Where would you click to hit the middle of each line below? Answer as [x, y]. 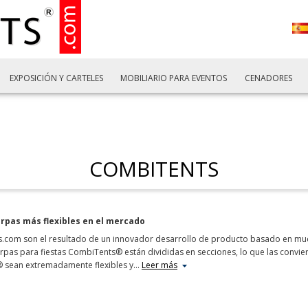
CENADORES [268, 78]
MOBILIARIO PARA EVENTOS [174, 78]
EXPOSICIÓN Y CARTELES [56, 78]
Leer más [159, 265]
